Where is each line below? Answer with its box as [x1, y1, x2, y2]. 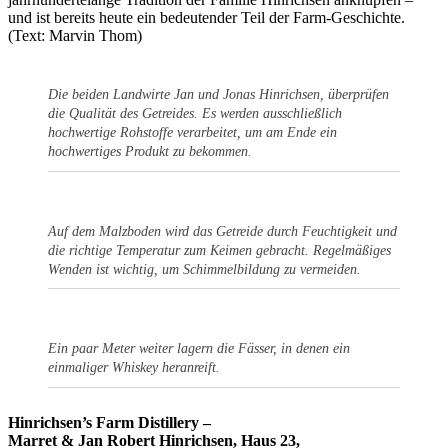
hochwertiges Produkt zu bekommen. [48, 143, 252, 159]
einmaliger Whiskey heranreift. [48, 360, 220, 376]
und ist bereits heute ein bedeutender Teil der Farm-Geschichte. [8, 8, 405, 26]
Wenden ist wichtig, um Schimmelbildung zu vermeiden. [48, 261, 361, 277]
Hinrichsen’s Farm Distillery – [8, 414, 211, 432]
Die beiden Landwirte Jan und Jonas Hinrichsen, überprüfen [48, 86, 389, 102]
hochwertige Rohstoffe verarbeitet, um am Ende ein [48, 124, 337, 140]
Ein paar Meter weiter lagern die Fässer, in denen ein [48, 341, 350, 357]
